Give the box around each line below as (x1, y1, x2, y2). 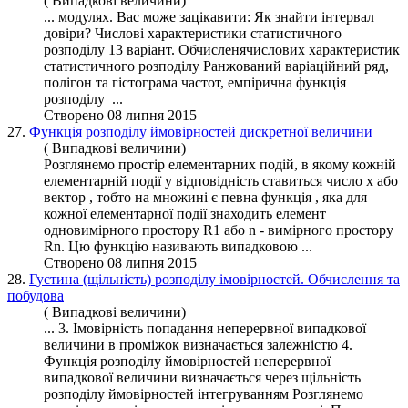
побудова (7, 287, 64, 303)
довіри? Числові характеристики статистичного (44, 25, 342, 41)
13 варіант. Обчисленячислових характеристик (105, 41, 400, 57)
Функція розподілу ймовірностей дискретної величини (29, 123, 372, 139)
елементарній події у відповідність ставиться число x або (44, 172, 398, 189)
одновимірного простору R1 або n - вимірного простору (44, 221, 393, 238)
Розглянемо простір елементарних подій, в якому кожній (44, 156, 396, 172)
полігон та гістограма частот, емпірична (44, 74, 296, 90)
